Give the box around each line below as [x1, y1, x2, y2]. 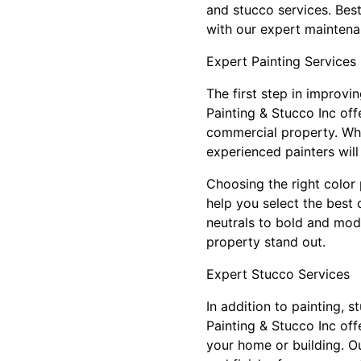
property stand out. [206, 234, 326, 250]
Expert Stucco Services [206, 266, 350, 282]
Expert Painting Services [206, 53, 356, 69]
